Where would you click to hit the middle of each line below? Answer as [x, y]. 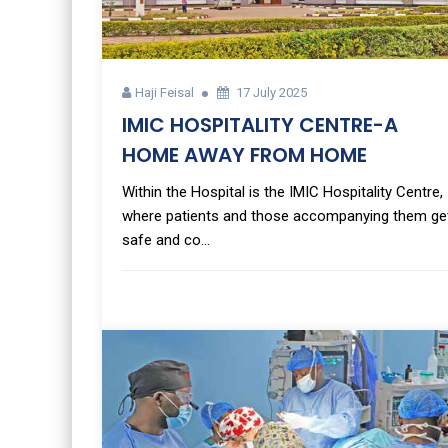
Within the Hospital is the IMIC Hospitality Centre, [282, 191]
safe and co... [166, 239]
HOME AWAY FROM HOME [244, 154]
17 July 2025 [271, 92]
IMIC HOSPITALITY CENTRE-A [260, 124]
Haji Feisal [164, 92]
